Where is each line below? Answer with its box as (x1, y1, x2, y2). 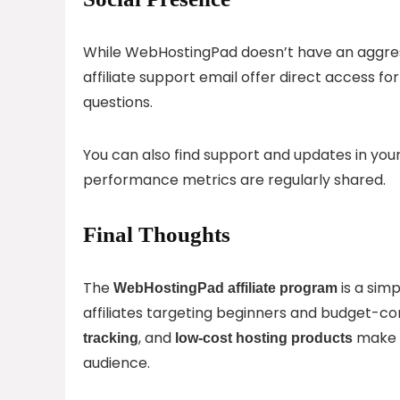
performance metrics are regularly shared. (83, 169, 386, 190)
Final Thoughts (83, 221, 230, 246)
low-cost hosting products (175, 329, 353, 346)
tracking (83, 329, 138, 346)
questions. (83, 91, 153, 112)
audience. (83, 352, 150, 373)
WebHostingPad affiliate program (113, 279, 337, 296)
